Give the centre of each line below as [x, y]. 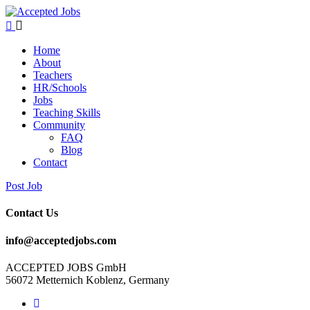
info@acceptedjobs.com [61, 240]
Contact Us [32, 213]
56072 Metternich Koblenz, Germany [88, 280]
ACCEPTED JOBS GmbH [66, 267]
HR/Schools [60, 88]
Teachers [53, 75]
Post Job [24, 186]
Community [59, 125]
